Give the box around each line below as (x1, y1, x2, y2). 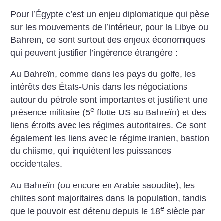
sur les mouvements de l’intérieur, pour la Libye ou (10, 22, 209, 32)
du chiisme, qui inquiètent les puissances (10, 146, 172, 156)
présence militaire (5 (10, 108, 91, 118)
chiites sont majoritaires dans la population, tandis (10, 193, 207, 203)
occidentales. (10, 159, 63, 169)
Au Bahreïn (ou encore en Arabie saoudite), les (10, 180, 195, 190)
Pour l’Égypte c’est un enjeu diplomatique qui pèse (10, 9, 210, 19)
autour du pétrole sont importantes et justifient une (10, 95, 208, 105)
